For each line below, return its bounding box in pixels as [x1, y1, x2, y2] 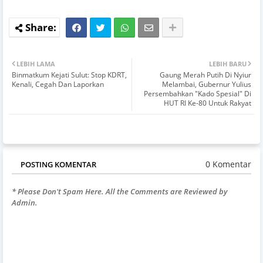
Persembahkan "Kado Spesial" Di [144, 88, 251, 99]
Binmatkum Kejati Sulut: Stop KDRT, [12, 69, 127, 80]
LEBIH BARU [209, 59, 247, 68]
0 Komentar [205, 159, 251, 170]
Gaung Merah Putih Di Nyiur [160, 69, 251, 80]
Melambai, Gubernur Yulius [162, 79, 251, 89]
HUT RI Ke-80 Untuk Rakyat [164, 97, 251, 108]
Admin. [12, 197, 38, 208]
